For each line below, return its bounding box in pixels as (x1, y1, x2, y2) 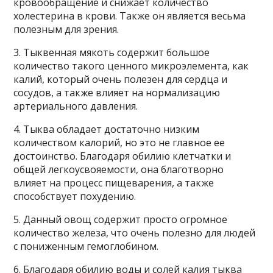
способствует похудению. (13, 190, 136, 203)
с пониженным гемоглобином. (13, 239, 159, 253)
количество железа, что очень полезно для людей (13, 226, 256, 239)
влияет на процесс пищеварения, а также (13, 176, 214, 190)
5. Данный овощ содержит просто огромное (13, 213, 228, 226)
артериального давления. (13, 99, 138, 113)
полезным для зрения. (13, 23, 119, 36)
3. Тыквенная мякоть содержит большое (13, 46, 210, 59)
